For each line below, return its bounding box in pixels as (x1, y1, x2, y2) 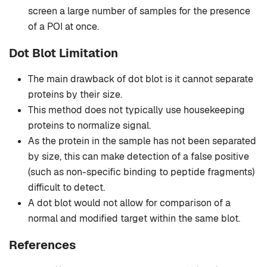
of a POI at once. (28, 20, 99, 33)
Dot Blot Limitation (9, 45, 118, 61)
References (9, 237, 76, 253)
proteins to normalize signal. (28, 119, 151, 132)
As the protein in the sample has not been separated (28, 135, 256, 148)
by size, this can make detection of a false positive (28, 150, 249, 163)
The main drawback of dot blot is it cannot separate (28, 73, 253, 86)
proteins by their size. (28, 88, 122, 101)
